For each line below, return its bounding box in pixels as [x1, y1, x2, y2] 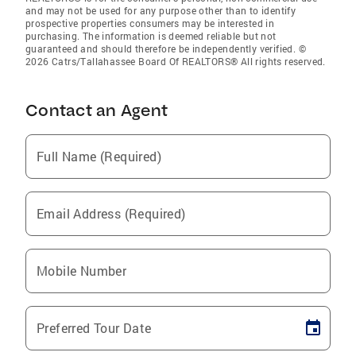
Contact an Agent [25, 100, 168, 120]
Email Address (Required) [37, 205, 186, 222]
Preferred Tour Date [37, 319, 152, 336]
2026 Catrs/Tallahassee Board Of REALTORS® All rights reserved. [25, 55, 326, 68]
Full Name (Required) [37, 148, 161, 164]
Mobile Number [37, 262, 127, 279]
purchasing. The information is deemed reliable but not [25, 29, 277, 42]
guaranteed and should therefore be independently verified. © [25, 42, 306, 55]
